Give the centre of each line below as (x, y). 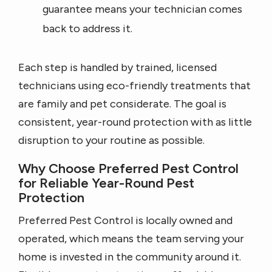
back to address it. (87, 29)
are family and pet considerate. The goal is (122, 104)
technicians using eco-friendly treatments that (134, 85)
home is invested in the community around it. (130, 257)
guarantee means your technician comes (142, 9)
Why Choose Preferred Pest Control (128, 168)
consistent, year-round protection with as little (135, 122)
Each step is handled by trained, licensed (117, 67)
